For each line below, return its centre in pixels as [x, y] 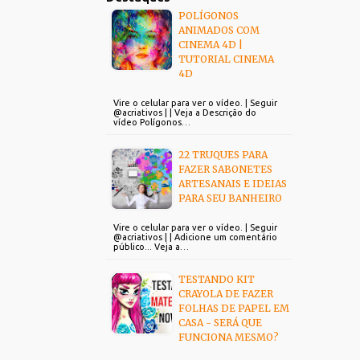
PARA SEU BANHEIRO [230, 198]
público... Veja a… [151, 247]
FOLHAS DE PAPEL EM [234, 308]
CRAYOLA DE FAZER [226, 294]
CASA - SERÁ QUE [220, 323]
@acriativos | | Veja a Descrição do [185, 112]
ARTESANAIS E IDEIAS [233, 184]
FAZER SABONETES [225, 169]
